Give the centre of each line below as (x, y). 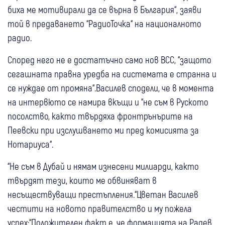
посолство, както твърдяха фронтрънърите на (100, 116)
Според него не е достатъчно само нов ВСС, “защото (109, 60)
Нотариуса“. (30, 144)
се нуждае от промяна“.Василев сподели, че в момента (111, 88)
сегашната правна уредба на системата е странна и (112, 74)
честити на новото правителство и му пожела (100, 208)
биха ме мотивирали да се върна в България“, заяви (104, 10)
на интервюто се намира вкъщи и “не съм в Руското (108, 102)
